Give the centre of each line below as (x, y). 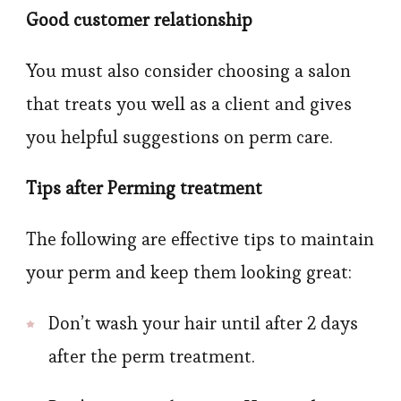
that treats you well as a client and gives (189, 104)
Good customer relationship (139, 20)
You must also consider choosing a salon (188, 71)
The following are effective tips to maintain (200, 239)
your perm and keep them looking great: (189, 272)
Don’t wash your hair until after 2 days (203, 323)
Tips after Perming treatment (144, 188)
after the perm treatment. (152, 356)
